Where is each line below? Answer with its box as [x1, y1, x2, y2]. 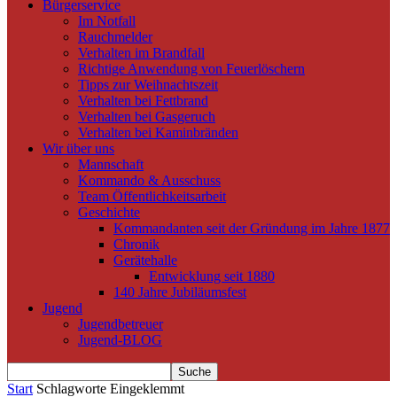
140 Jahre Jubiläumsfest [113, 284, 246, 300]
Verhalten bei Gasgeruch [78, 109, 215, 125]
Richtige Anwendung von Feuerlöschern [78, 61, 305, 77]
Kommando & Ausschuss [78, 173, 221, 189]
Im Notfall [78, 13, 136, 29]
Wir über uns [43, 141, 114, 157]
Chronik [113, 237, 160, 253]
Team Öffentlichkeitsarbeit [78, 189, 226, 205]
